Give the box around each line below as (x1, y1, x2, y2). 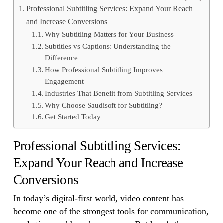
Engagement (45, 77, 84, 85)
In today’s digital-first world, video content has (13, 193, 184, 203)
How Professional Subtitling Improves (45, 66, 163, 74)
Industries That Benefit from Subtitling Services (45, 89, 193, 97)
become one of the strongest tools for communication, (13, 206, 209, 216)
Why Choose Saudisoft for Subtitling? (45, 101, 163, 109)
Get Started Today (45, 113, 101, 121)
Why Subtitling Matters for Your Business (45, 30, 174, 38)
